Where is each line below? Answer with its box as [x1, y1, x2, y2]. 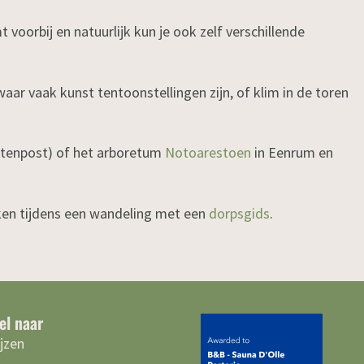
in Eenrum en [251, 143, 333, 162]
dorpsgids [209, 203, 270, 223]
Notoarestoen [165, 143, 251, 162]
